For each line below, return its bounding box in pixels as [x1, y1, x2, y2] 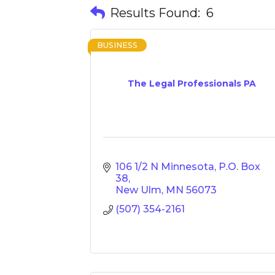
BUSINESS [97, 41, 137, 50]
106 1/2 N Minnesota [115, 161, 214, 172]
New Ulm [115, 184, 161, 196]
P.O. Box [219, 161, 260, 172]
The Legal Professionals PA [127, 78, 256, 89]
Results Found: [110, 6, 200, 20]
